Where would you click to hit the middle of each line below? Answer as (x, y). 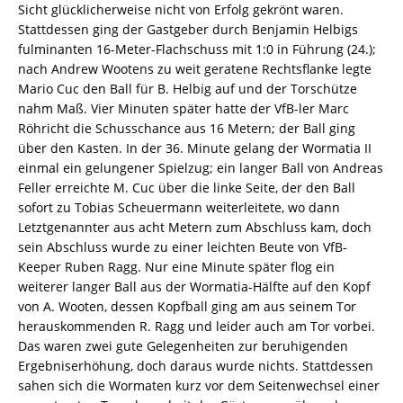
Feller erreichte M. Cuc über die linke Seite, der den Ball (187, 188)
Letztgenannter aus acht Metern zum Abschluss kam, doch (195, 228)
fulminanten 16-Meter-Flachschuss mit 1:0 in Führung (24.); (197, 49)
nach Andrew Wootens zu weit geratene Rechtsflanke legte (195, 69)
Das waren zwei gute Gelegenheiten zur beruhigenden (183, 346)
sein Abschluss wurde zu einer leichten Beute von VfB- (183, 247)
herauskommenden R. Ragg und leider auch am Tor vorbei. (197, 327)
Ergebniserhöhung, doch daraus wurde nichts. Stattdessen (196, 366)
